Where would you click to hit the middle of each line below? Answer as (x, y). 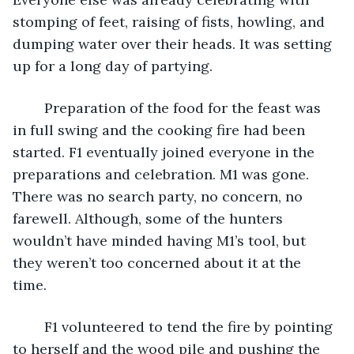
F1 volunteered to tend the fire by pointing (36, 326)
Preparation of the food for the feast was (36, 107)
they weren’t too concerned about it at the (159, 262)
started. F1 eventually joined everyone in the (166, 152)
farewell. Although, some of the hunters (150, 218)
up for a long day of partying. (113, 66)
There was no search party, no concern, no (160, 196)
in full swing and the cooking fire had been (161, 130)
